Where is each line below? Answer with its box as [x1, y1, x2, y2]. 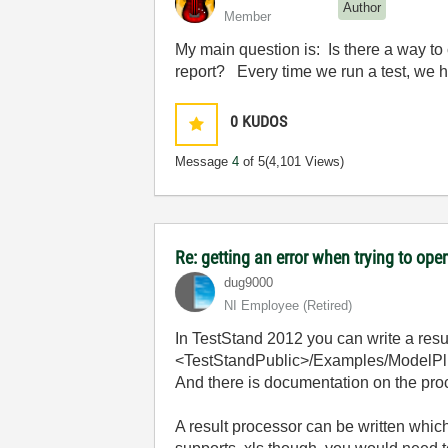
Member [224, 9, 272, 24]
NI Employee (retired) [224, 298, 353, 313]
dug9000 [224, 275, 274, 290]
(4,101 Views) [265, 154, 345, 169]
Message [175, 154, 233, 169]
